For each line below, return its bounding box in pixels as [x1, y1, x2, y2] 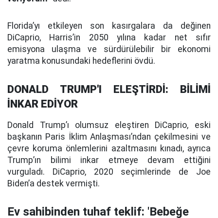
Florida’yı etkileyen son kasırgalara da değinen [7, 21, 211, 31]
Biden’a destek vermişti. [7, 179, 100, 188]
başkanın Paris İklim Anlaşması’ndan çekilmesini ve [7, 132, 211, 142]
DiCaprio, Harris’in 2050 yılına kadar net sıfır [7, 33, 211, 42]
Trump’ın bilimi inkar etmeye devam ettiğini [7, 155, 211, 165]
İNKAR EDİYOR [7, 98, 78, 110]
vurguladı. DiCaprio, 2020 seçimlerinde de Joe [7, 167, 211, 177]
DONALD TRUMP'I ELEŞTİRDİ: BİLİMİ [7, 83, 211, 95]
